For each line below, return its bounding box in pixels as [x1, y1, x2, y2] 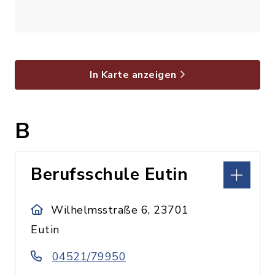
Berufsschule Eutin [31, 163, 188, 186]
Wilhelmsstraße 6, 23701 [51, 203, 189, 217]
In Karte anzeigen [90, 68, 177, 82]
